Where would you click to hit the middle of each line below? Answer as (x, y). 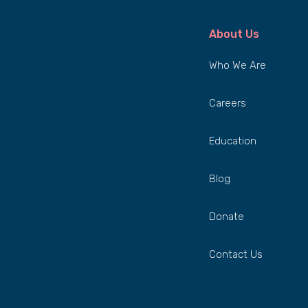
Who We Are (238, 65)
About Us (234, 34)
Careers (228, 103)
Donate (227, 217)
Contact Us (236, 254)
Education (233, 141)
